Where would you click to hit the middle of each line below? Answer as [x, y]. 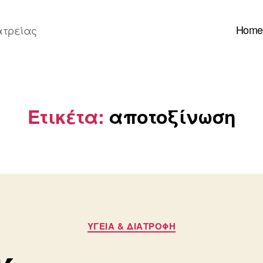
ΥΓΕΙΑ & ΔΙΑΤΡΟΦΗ [131, 226]
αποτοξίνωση [172, 116]
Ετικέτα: [66, 116]
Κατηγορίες [161, 221]
